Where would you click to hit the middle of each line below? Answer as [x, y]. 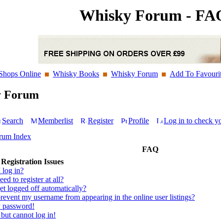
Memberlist [55, 121]
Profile [139, 121]
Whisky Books [76, 74]
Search [13, 121]
